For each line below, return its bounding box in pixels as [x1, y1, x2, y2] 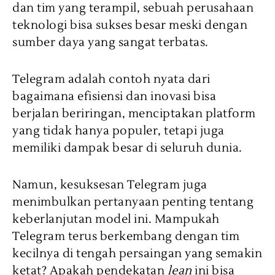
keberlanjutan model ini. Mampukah [12, 212, 220, 227]
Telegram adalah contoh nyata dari [12, 72, 211, 87]
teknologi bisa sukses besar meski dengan [12, 18, 247, 33]
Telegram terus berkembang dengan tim [12, 229, 239, 244]
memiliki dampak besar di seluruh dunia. [12, 141, 242, 156]
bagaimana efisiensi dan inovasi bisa [12, 89, 216, 104]
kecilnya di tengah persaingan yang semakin [12, 246, 262, 261]
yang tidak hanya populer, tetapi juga [12, 123, 225, 139]
